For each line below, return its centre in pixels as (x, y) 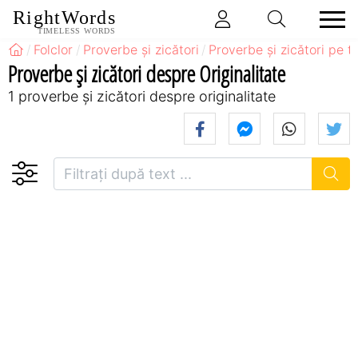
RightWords (64, 18)
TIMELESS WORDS (76, 31)
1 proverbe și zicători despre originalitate (142, 96)
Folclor (54, 50)
